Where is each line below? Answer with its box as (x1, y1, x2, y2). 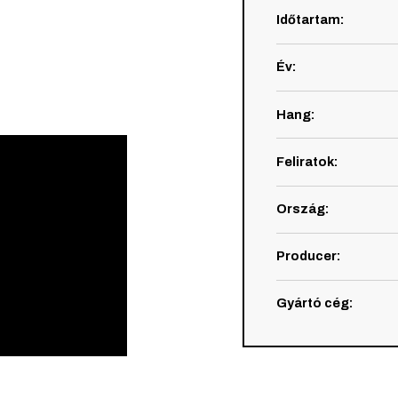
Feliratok (275, 154, 334, 169)
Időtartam (275, 12, 340, 28)
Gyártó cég (275, 296, 349, 311)
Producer (275, 249, 337, 264)
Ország (275, 201, 325, 216)
